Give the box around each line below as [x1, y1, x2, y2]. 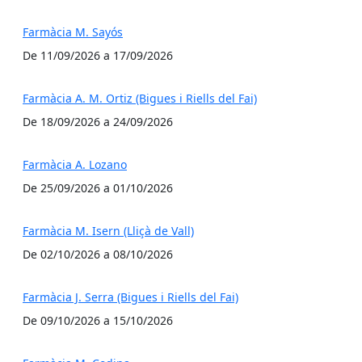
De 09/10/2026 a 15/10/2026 [23, 313, 173, 328]
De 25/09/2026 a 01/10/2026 [23, 180, 173, 196]
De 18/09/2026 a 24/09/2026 [23, 114, 173, 129]
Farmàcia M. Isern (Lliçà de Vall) [23, 223, 194, 238]
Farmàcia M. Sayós [23, 24, 123, 40]
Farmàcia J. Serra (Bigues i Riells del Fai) [23, 289, 238, 305]
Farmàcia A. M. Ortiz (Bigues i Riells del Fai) [23, 90, 257, 106]
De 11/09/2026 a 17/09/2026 [23, 48, 173, 63]
